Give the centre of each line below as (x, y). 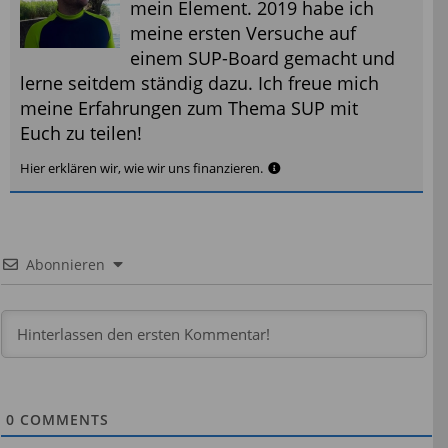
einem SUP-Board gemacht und (262, 57)
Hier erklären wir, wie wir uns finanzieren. (141, 168)
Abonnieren (65, 264)
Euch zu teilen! (81, 132)
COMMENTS (62, 419)
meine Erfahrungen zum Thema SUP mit (189, 107)
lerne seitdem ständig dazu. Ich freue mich (199, 82)
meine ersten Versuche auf (243, 32)
